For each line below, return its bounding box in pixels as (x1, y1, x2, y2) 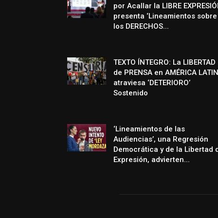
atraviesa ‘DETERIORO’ (113, 78, 190, 88)
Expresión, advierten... (113, 155, 190, 164)
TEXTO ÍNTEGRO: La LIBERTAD (113, 58, 216, 67)
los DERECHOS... (113, 22, 169, 31)
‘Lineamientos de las (113, 125, 185, 134)
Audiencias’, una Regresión (113, 135, 208, 144)
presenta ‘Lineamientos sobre (113, 12, 217, 21)
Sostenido (113, 89, 148, 98)
